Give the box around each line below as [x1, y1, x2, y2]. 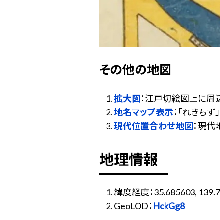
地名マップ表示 [114, 107, 173, 118]
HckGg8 [153, 200, 185, 212]
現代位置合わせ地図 [114, 120, 193, 132]
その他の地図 [99, 62, 171, 77]
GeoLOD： [114, 200, 153, 212]
